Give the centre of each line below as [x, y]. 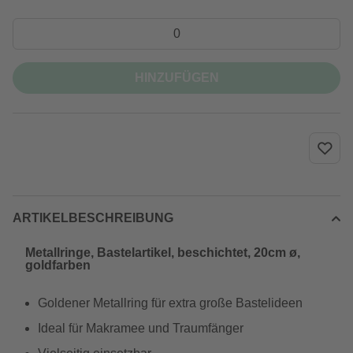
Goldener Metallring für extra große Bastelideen [170, 303]
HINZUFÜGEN [176, 78]
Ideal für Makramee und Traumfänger [141, 328]
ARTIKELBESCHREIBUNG [93, 218]
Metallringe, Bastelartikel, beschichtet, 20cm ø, [163, 253]
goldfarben [58, 265]
